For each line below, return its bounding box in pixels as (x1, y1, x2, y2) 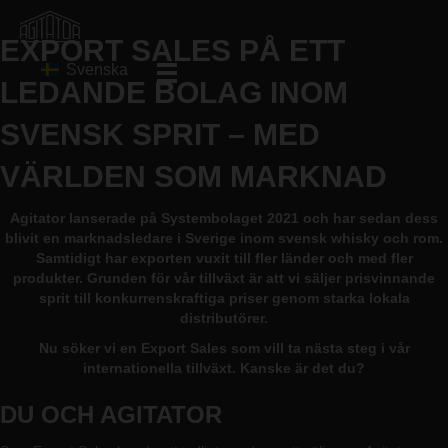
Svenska (66, 61, 128, 79)
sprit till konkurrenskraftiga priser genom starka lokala (38, 290, 410, 306)
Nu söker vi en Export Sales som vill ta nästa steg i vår (38, 340, 410, 356)
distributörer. (180, 310, 268, 326)
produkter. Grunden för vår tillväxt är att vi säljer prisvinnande (13, 270, 435, 286)
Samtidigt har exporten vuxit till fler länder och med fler (35, 250, 413, 266)
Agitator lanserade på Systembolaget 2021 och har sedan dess (10, 210, 438, 226)
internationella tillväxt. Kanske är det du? (83, 360, 365, 376)
